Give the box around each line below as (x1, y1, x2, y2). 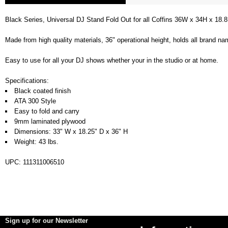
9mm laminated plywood (14, 118, 85, 125)
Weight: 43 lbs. (14, 138, 59, 146)
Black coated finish (14, 87, 71, 95)
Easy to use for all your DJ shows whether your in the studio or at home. (5, 56, 218, 64)
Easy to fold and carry (14, 107, 79, 115)
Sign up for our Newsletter (5, 217, 88, 224)
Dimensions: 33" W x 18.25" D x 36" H (14, 128, 128, 135)
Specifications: (5, 77, 49, 84)
